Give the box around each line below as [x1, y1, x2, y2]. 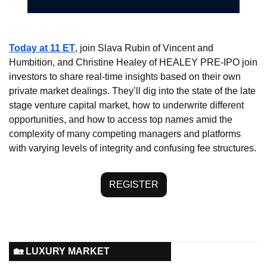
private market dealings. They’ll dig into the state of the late [9, 86, 256, 97]
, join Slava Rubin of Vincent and [75, 43, 213, 54]
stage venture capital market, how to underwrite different [9, 100, 244, 111]
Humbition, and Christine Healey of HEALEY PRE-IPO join [9, 57, 257, 68]
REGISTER [108, 179, 159, 190]
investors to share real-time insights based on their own [9, 72, 241, 82]
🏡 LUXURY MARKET [14, 246, 110, 257]
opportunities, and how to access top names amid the [9, 114, 232, 125]
